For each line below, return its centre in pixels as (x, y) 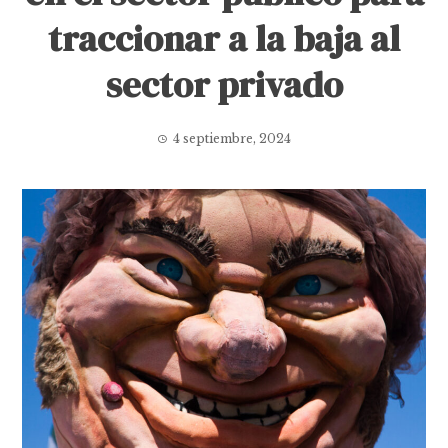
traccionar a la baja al (224, 38)
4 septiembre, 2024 (232, 138)
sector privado (224, 84)
